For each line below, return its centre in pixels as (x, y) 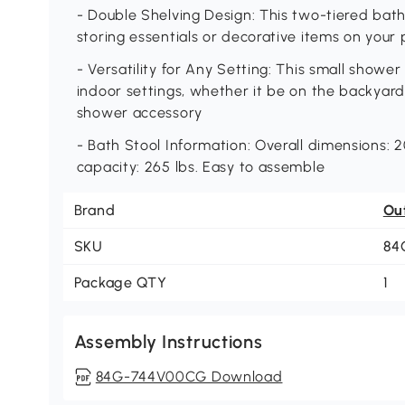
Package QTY (120, 283)
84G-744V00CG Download (189, 377)
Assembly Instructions (168, 342)
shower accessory (139, 113)
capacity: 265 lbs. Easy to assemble (201, 167)
